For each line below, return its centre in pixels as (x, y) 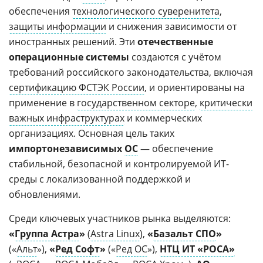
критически (226, 103)
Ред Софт (77, 249)
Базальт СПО (185, 234)
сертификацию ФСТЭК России (77, 87)
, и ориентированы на (195, 87)
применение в (43, 103)
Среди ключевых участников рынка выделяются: (120, 218)
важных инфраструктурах (67, 118)
